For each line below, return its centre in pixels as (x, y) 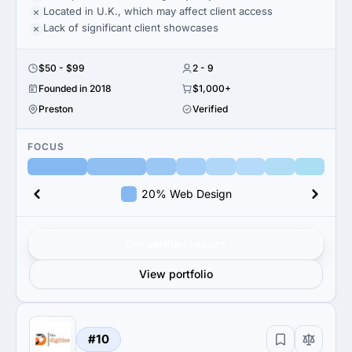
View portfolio (176, 274)
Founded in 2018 (75, 88)
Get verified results (176, 244)
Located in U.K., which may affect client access (158, 11)
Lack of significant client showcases (131, 27)
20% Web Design (186, 194)
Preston (56, 109)
